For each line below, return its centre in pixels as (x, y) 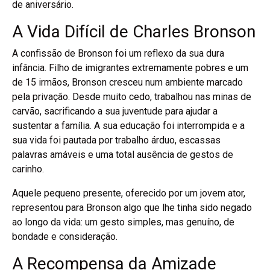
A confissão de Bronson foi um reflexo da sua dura (118, 53)
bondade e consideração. (65, 236)
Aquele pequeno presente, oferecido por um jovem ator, (129, 193)
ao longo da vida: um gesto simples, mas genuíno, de (123, 222)
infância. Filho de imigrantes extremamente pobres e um (130, 67)
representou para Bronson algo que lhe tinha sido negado (132, 207)
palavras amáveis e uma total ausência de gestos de (123, 154)
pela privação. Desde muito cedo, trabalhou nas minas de (132, 96)
